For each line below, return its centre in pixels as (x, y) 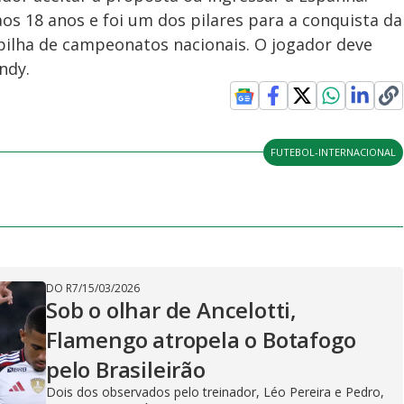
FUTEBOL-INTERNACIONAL (334, 151)
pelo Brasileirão (126, 369)
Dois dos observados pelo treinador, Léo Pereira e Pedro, (215, 391)
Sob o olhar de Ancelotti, (172, 309)
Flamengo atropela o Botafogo (201, 339)
